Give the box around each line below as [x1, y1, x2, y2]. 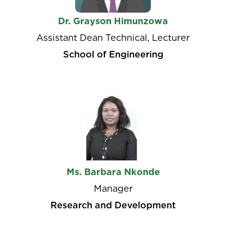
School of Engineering [63, 49, 163, 60]
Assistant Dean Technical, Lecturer [36, 32, 190, 43]
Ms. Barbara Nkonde [66, 166, 160, 177]
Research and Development [50, 200, 176, 210]
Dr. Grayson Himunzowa [58, 16, 168, 26]
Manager [93, 183, 133, 194]
